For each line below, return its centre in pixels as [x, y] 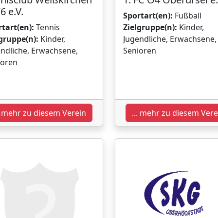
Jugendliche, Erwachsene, [170, 39]
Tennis [47, 27]
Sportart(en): [148, 15]
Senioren [140, 50]
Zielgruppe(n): [150, 27]
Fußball [187, 15]
